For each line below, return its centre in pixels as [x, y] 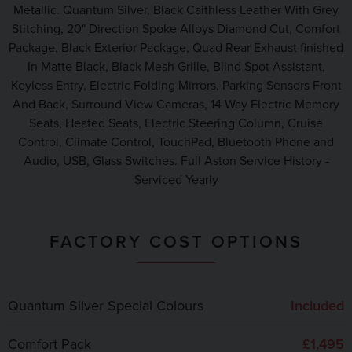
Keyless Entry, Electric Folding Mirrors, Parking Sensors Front [176, 85]
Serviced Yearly [176, 180]
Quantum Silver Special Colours [106, 306]
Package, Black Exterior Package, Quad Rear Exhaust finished [176, 48]
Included [317, 305]
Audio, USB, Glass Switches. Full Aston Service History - [176, 161]
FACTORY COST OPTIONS [176, 241]
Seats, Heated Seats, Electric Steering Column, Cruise [176, 123]
